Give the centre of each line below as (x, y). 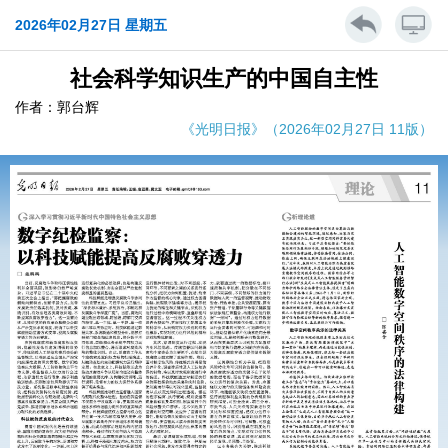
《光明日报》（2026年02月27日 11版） (307, 129)
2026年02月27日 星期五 (91, 25)
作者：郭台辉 (57, 107)
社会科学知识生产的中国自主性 (224, 78)
